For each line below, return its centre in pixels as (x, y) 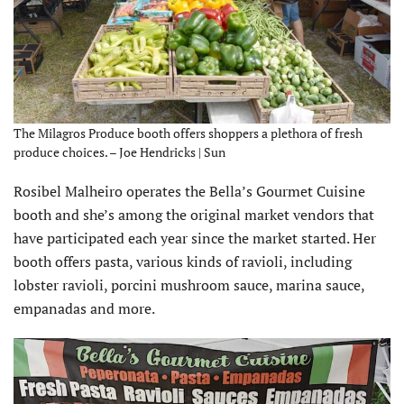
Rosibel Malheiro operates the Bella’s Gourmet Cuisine (189, 191)
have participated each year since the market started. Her (195, 238)
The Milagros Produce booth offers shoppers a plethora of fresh (188, 133)
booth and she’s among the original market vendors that (194, 215)
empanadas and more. (84, 308)
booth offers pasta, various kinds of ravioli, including (183, 262)
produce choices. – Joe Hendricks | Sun (119, 152)
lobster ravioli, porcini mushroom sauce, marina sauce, (189, 285)
